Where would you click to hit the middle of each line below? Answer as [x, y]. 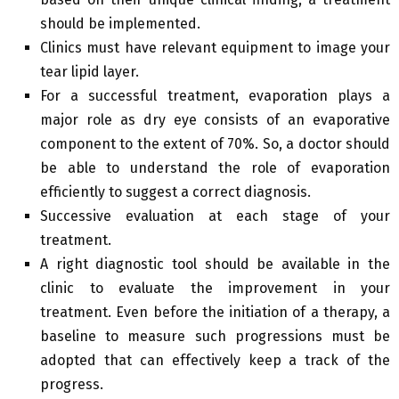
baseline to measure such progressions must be [215, 337]
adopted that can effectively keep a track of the [215, 361]
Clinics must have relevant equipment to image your [215, 48]
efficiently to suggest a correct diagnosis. [175, 192]
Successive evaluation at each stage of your [215, 216]
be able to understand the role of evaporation [215, 168]
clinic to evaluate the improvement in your [215, 289]
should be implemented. [120, 24]
